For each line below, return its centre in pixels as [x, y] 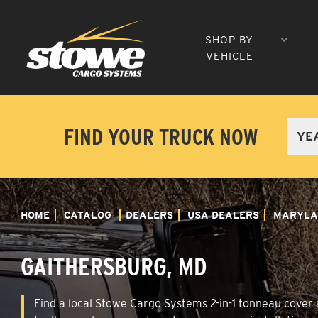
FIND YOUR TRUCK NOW [161, 136]
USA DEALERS [223, 215]
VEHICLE [229, 56]
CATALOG [88, 215]
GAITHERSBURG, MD [114, 266]
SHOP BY [230, 39]
